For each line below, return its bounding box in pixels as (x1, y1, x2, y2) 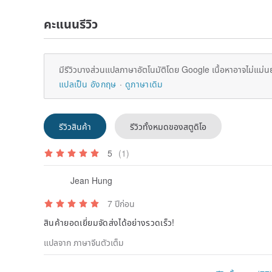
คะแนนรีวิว (44, 14, 98, 32)
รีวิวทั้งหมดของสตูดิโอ (130, 120, 206, 132)
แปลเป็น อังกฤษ (59, 77, 117, 90)
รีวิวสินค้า (59, 120, 91, 132)
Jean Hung (70, 174, 112, 187)
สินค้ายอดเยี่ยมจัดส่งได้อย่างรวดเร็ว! (44, 216, 175, 228)
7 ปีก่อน (107, 197, 135, 209)
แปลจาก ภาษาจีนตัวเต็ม (44, 236, 124, 248)
